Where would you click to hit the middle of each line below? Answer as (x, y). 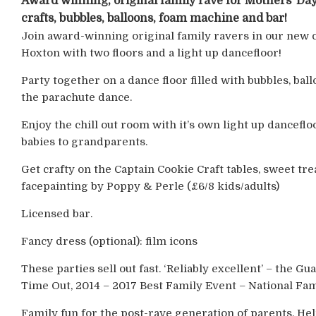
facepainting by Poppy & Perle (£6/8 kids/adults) (150, 186)
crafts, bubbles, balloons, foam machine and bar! (154, 18)
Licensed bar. (56, 214)
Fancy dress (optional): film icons (109, 241)
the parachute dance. (76, 97)
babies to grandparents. (84, 142)
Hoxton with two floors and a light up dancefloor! (151, 53)
